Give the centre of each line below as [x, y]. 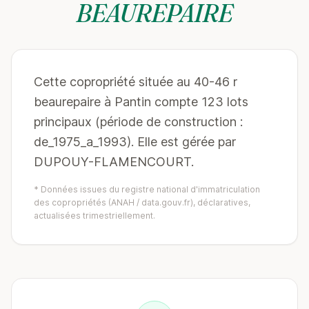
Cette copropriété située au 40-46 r [136, 82]
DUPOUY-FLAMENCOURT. [114, 162]
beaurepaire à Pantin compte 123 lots [141, 102]
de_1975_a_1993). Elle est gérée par [135, 142]
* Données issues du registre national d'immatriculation [147, 189]
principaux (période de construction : [138, 122]
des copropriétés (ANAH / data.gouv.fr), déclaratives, [142, 202]
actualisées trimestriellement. [94, 216]
